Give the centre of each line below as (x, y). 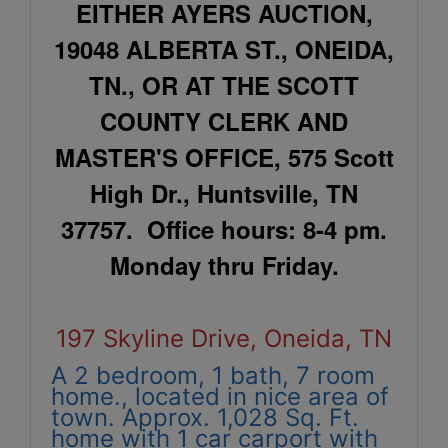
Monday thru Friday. (224, 265)
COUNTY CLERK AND (224, 121)
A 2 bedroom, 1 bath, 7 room (213, 375)
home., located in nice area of (220, 396)
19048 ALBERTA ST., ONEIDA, (224, 49)
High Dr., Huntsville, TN (224, 193)
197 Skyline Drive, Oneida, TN (224, 338)
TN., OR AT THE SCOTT (224, 85)
